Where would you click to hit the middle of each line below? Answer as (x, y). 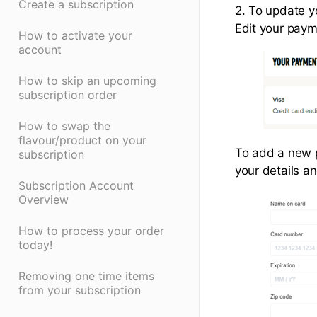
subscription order (68, 95)
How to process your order (91, 231)
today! (35, 245)
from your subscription (80, 290)
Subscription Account (76, 186)
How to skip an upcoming (87, 81)
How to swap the (64, 126)
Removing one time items (86, 276)
